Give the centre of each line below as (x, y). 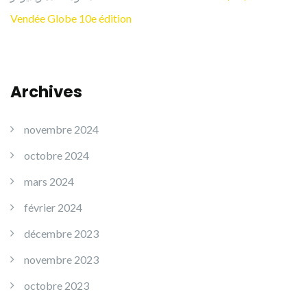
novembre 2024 (61, 129)
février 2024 (53, 207)
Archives (46, 92)
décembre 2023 (61, 233)
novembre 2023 (61, 259)
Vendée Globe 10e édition (71, 18)
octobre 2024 (57, 155)
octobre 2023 (57, 285)
